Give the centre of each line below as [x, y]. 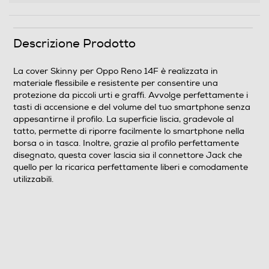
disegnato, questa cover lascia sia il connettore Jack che [128, 155]
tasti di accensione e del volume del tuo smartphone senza [132, 107]
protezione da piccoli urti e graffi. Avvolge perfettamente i [131, 95]
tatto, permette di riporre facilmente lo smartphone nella [129, 131]
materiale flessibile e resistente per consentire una [116, 83]
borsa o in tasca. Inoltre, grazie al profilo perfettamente [126, 143]
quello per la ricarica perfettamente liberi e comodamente [131, 167]
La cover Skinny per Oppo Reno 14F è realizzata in [116, 71]
